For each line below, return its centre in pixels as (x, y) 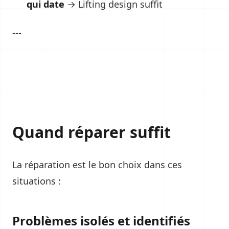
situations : (37, 181)
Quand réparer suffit (91, 132)
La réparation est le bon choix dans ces (97, 165)
